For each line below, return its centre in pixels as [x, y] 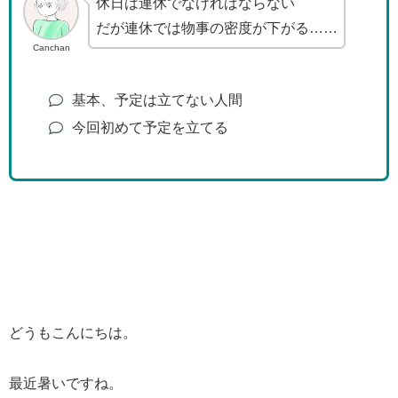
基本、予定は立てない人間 [157, 100]
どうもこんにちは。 [73, 333]
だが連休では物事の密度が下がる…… [217, 28]
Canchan [51, 48]
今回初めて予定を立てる [150, 128]
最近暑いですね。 [66, 384]
